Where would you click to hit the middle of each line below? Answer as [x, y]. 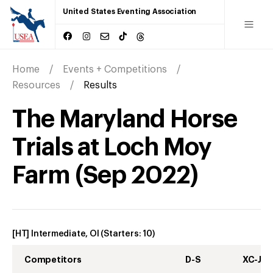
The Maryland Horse [125, 119]
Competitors [53, 259]
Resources [36, 85]
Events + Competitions [115, 69]
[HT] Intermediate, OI [56, 234]
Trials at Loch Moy [112, 147]
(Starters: [122, 234]
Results [100, 85]
